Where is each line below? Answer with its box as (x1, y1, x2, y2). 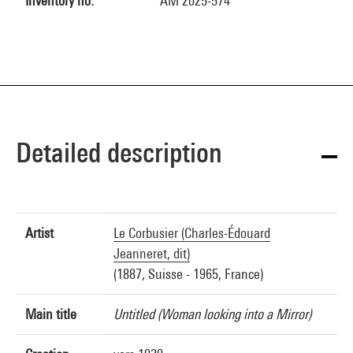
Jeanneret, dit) (113, 245, 190, 262)
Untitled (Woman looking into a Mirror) (113, 306, 311, 322)
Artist (25, 225, 54, 241)
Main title (25, 306, 76, 322)
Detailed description (16, 136, 222, 169)
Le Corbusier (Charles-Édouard (113, 225, 270, 241)
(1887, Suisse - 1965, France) (113, 266, 263, 282)
